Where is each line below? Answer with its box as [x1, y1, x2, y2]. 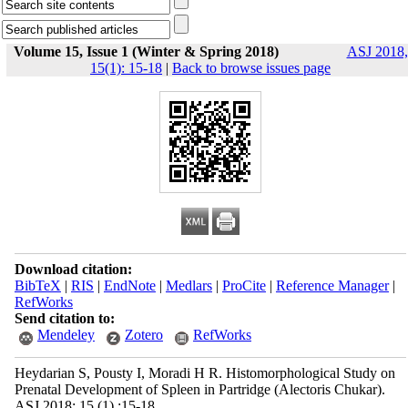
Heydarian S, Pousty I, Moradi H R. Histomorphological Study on [14, 365, 395, 381]
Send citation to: [14, 311, 115, 326]
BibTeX [14, 278, 61, 293]
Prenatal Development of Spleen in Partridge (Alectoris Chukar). [14, 382, 385, 397]
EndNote [103, 278, 156, 293]
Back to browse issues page [172, 60, 331, 76]
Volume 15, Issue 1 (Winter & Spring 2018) [13, 44, 279, 59]
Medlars [165, 278, 212, 293]
